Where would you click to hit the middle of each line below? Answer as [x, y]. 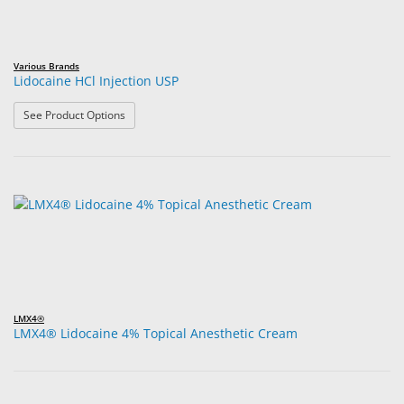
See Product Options [74, 115]
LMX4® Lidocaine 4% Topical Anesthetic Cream [156, 333]
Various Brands [46, 66]
